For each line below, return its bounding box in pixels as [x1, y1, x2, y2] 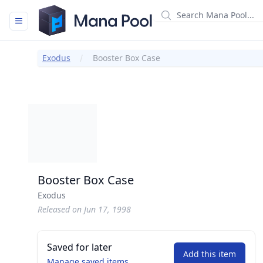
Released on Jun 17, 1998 [38, 204, 131, 215]
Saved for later [47, 241, 112, 254]
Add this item [183, 248, 236, 259]
